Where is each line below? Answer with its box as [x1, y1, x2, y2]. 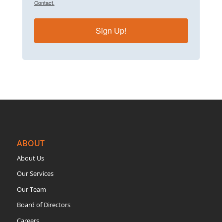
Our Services [16, 169, 54, 178]
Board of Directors [16, 200, 70, 210]
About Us [16, 153, 44, 163]
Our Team [16, 184, 46, 194]
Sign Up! [95, 24, 126, 36]
